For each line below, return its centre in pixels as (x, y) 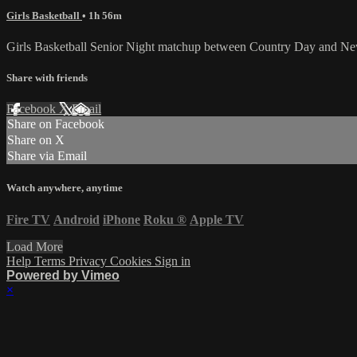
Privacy (89, 261)
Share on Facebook (56, 124)
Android (76, 219)
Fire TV (28, 219)
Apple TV (217, 219)
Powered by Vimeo (63, 275)
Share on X (36, 140)
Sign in (173, 261)
